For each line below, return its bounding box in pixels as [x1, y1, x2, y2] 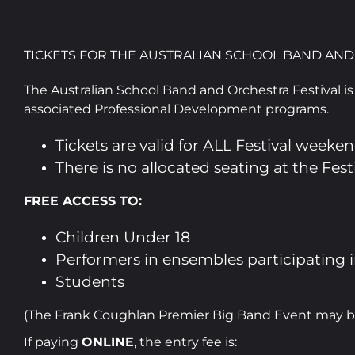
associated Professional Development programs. [24, 101, 329, 116]
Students [55, 272, 124, 291]
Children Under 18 [55, 227, 190, 246]
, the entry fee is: [134, 334, 237, 349]
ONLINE [82, 334, 134, 349]
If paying [24, 334, 82, 349]
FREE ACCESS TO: [24, 193, 142, 208]
